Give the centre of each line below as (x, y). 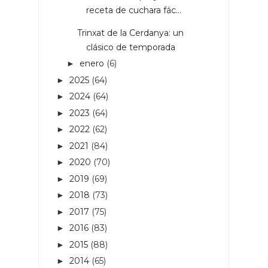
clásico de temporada (130, 47)
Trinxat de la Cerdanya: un (130, 33)
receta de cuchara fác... (133, 10)
